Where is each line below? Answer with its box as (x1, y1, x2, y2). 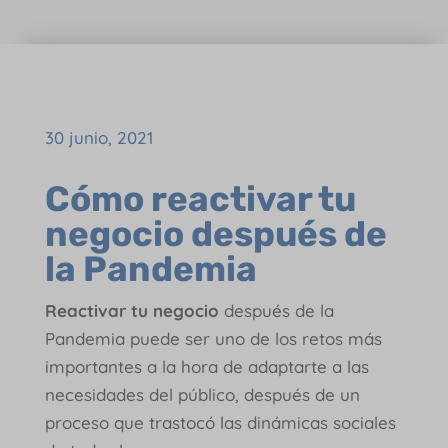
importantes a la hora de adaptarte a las (44, 355, 369, 377)
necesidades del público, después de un (44, 383, 360, 405)
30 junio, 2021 (44, 126, 153, 148)
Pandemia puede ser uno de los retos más (44, 327, 382, 349)
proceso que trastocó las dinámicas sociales (44, 411, 396, 433)
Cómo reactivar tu (44, 177, 356, 220)
